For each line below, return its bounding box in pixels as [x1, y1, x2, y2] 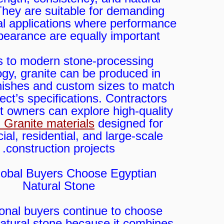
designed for [94, 116, 163, 130]
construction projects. [6, 141, 115, 155]
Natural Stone [22, 179, 95, 193]
